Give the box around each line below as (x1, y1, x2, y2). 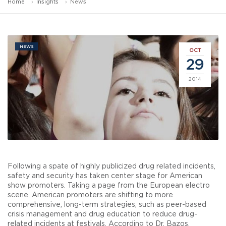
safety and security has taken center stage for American (8, 172, 202, 180)
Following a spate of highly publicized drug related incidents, (8, 162, 215, 170)
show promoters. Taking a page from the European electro (8, 181, 210, 189)
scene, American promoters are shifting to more (8, 191, 173, 199)
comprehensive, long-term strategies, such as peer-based (8, 200, 206, 208)
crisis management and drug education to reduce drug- (8, 210, 197, 218)
